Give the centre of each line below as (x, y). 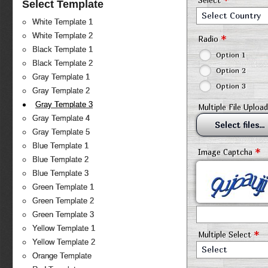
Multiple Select (226, 234)
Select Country (231, 16)
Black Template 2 (63, 63)
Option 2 (230, 70)
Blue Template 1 (60, 146)
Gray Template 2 (61, 91)
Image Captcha (226, 152)
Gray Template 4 (61, 118)
